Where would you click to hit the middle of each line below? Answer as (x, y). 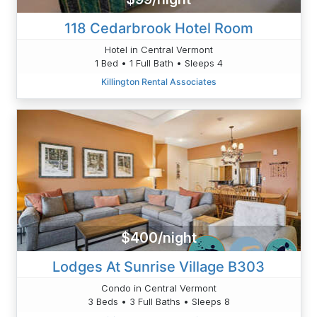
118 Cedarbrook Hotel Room (158, 28)
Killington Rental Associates (158, 81)
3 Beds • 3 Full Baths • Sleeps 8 (158, 301)
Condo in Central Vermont (158, 288)
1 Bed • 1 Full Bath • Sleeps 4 (158, 63)
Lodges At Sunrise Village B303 (158, 266)
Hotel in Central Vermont (158, 49)
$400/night (158, 238)
